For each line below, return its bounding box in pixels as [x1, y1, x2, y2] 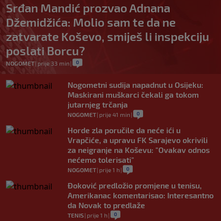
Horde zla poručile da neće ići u [68, 125, 181, 135]
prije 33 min [37, 60, 70, 67]
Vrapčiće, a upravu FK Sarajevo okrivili [68, 135, 208, 145]
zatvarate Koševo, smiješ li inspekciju [6, 29, 209, 44]
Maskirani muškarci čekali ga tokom [68, 90, 199, 100]
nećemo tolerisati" [68, 155, 134, 165]
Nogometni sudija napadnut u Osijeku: [68, 80, 203, 90]
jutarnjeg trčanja [68, 100, 128, 110]
